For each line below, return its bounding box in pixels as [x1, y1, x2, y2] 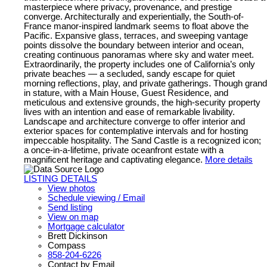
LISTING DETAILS [24, 174, 97, 184]
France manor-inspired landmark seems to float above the [24, 21, 249, 31]
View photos [48, 184, 95, 193]
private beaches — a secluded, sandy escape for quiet [24, 69, 235, 79]
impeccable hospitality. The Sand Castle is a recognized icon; [24, 136, 261, 145]
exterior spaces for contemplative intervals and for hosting [24, 126, 248, 136]
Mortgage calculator [48, 222, 125, 231]
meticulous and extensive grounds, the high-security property [24, 98, 260, 107]
